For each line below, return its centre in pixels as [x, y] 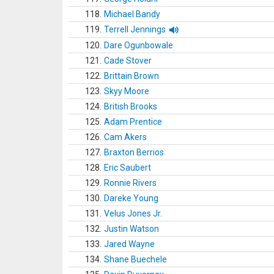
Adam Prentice [133, 122]
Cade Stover [128, 61]
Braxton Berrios [134, 152]
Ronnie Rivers [130, 183]
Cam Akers [125, 137]
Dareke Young [131, 198]
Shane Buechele [135, 259]
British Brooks [131, 106]
